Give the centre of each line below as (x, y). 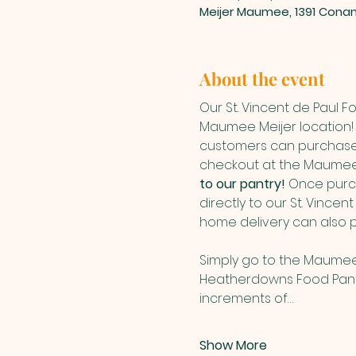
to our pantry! (244, 184)
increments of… (246, 299)
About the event (262, 79)
